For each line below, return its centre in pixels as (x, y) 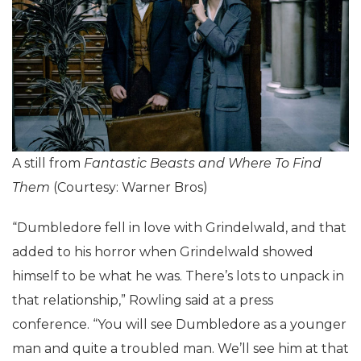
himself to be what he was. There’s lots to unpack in (178, 276)
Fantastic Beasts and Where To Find (203, 164)
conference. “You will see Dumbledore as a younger (179, 325)
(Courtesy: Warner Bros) (129, 188)
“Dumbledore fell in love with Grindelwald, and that (179, 228)
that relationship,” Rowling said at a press (143, 301)
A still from (48, 164)
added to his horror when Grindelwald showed (163, 252)
